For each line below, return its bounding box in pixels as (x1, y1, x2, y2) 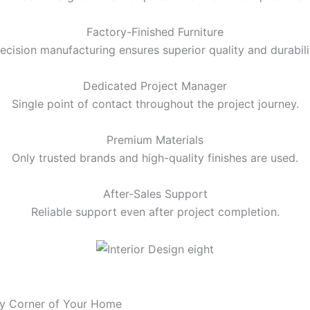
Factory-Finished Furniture (86, 24, 224, 39)
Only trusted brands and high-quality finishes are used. (12, 150, 298, 165)
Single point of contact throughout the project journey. (11, 96, 299, 111)
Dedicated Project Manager (83, 78, 227, 93)
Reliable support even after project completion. (30, 204, 280, 219)
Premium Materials (107, 132, 203, 147)
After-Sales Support (102, 186, 208, 201)
